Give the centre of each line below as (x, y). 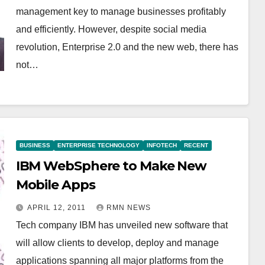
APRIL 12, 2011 (57, 207)
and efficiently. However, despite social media (111, 29)
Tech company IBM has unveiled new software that (122, 225)
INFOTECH (161, 145)
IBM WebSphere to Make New (111, 166)
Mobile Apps (55, 185)
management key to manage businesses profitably (121, 12)
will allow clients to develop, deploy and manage (117, 243)
